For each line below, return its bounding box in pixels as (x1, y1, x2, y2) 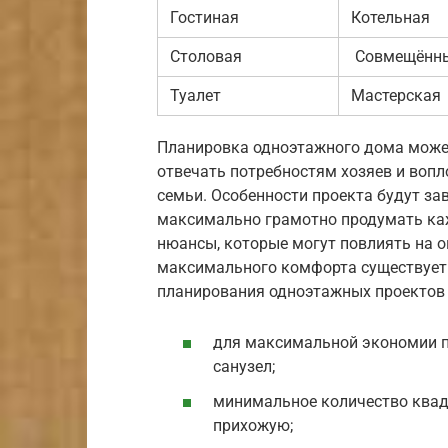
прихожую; (213, 416, 293, 436)
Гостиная (170, 7, 239, 27)
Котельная (351, 7, 430, 27)
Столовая (170, 46, 242, 66)
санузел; (213, 357, 275, 377)
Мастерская (351, 85, 441, 105)
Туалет (170, 85, 221, 105)
